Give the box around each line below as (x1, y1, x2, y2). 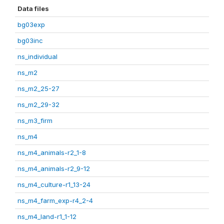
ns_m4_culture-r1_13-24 (17, 180, 90, 188)
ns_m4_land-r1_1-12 (17, 212, 76, 220)
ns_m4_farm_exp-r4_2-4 (17, 196, 93, 204)
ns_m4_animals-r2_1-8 (17, 148, 86, 156)
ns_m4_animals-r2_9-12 (17, 164, 90, 172)
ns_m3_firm (17, 116, 52, 124)
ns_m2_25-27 (17, 84, 59, 92)
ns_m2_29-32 (17, 100, 59, 108)
